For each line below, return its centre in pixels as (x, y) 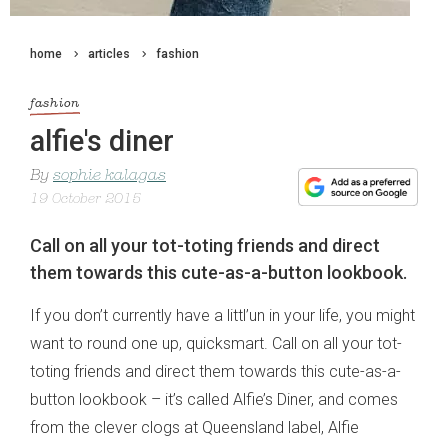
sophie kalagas (109, 176)
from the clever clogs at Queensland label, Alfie (194, 428)
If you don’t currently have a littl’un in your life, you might (222, 316)
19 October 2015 (85, 200)
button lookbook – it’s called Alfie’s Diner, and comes (214, 400)
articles (109, 54)
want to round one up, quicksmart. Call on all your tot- (216, 344)
